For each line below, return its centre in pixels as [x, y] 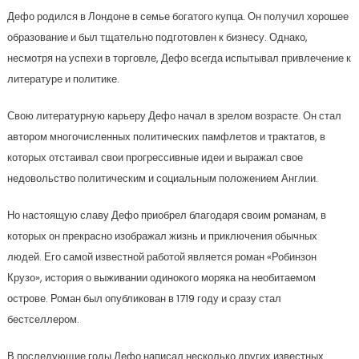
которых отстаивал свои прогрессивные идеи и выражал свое [155, 158]
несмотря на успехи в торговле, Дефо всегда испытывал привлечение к [179, 58]
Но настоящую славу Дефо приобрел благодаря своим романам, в [166, 216]
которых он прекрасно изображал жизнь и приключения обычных [162, 236]
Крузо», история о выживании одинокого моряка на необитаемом [161, 278]
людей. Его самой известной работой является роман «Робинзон [161, 257]
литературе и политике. [63, 79]
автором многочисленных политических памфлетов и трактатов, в [166, 137]
